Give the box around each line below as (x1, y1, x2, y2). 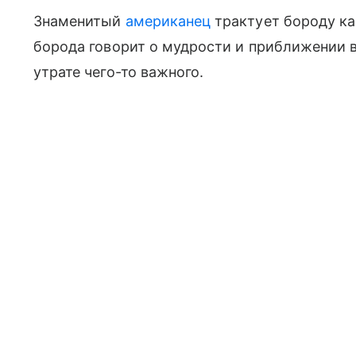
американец (125, 12, 211, 29)
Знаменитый (33, 12, 126, 29)
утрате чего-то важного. (33, 63, 208, 80)
